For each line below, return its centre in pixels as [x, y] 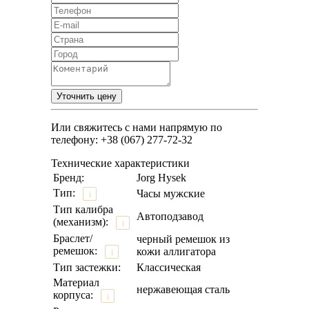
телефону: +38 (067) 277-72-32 [122, 139]
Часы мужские [171, 193]
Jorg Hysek [161, 177]
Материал [76, 282]
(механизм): [82, 221]
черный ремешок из [183, 239]
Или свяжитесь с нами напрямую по [137, 127]
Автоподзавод [170, 216]
